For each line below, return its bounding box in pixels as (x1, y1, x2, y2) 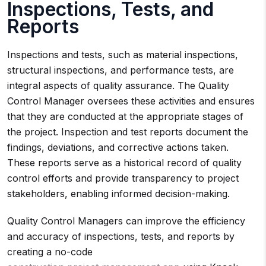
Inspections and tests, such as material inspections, (7, 49, 238, 61)
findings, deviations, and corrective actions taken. (7, 141, 229, 153)
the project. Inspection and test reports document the (7, 126, 248, 138)
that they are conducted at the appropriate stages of (7, 110, 243, 122)
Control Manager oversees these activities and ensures (7, 95, 255, 107)
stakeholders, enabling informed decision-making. (7, 188, 230, 199)
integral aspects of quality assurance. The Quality (7, 80, 229, 91)
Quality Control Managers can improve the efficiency (7, 215, 245, 227)
